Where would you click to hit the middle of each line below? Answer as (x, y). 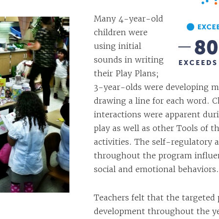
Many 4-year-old (129, 19)
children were (121, 32)
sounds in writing (129, 60)
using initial (118, 46)
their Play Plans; (126, 73)
